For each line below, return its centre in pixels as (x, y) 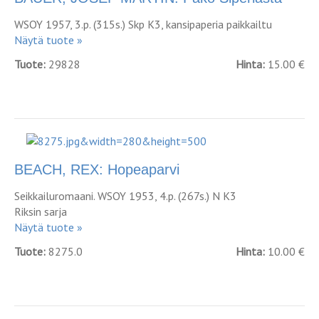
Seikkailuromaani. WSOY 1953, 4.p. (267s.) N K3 (125, 196)
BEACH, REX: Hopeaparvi (97, 169)
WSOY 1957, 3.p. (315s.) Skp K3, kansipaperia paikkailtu (143, 24)
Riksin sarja (41, 211)
